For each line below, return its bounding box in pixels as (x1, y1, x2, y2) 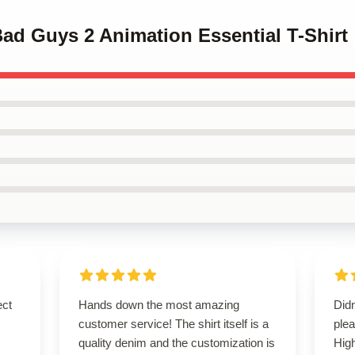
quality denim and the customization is (78, 336, 275, 349)
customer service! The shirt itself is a (78, 317, 269, 330)
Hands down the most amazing (78, 298, 239, 311)
